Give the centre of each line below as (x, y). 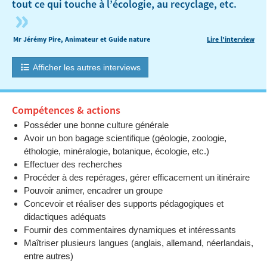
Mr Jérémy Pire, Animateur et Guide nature (108, 40)
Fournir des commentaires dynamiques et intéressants (130, 230)
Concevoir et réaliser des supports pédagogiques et (124, 204)
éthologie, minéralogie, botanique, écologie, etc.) (117, 151)
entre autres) (49, 256)
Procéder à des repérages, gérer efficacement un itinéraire (137, 177)
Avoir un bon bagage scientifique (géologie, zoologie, (125, 138)
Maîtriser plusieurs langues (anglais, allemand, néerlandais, (139, 243)
